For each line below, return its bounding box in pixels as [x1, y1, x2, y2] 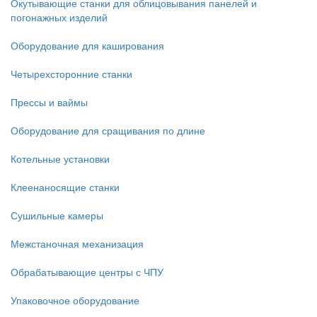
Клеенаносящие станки [11, 180, 120, 194]
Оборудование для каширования [11, 38, 164, 52]
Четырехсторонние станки [11, 67, 132, 81]
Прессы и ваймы [11, 95, 88, 109]
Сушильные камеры [11, 208, 103, 222]
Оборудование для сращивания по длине [11, 123, 205, 137]
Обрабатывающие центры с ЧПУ [11, 265, 163, 279]
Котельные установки [11, 151, 110, 166]
